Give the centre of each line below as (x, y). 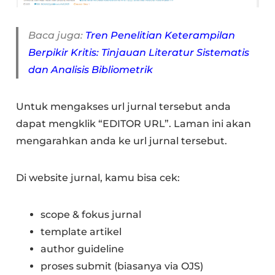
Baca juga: (57, 36)
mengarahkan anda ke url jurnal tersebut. (122, 141)
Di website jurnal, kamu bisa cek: (98, 178)
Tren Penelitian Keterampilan (161, 36)
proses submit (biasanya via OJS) (122, 266)
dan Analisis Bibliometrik (91, 70)
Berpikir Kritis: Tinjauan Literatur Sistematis (139, 53)
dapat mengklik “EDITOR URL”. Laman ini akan (134, 124)
